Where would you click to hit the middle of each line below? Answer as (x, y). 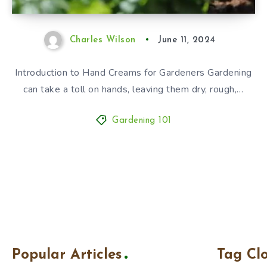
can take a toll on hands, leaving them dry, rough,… (133, 89)
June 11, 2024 (187, 40)
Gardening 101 (142, 120)
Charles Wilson (103, 40)
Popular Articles (67, 255)
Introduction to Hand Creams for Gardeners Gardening (133, 72)
